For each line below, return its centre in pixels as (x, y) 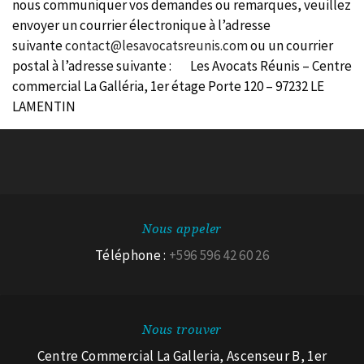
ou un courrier (290, 45)
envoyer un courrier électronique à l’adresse (141, 25)
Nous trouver (182, 330)
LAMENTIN (44, 106)
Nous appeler (182, 229)
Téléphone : (132, 255)
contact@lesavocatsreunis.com (156, 45)
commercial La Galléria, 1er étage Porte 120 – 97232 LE (168, 86)
